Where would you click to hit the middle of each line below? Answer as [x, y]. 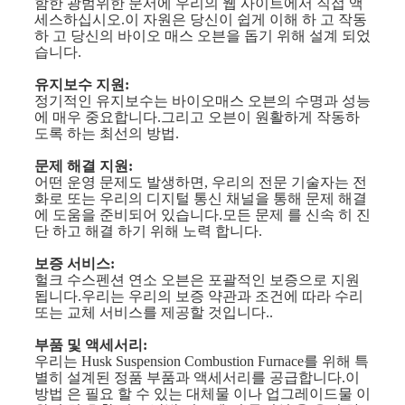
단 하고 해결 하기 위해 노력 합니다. [148, 231]
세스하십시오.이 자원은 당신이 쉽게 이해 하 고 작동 [200, 20]
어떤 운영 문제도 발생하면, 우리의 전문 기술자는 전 [200, 183]
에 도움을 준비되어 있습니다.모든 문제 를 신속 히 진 [202, 215]
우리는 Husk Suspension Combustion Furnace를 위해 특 [201, 362]
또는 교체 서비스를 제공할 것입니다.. [153, 313]
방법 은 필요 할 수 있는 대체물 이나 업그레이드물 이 [202, 394]
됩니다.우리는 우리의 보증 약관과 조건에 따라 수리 [198, 297]
